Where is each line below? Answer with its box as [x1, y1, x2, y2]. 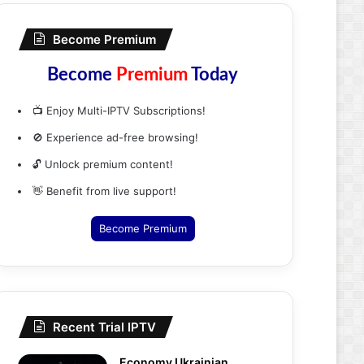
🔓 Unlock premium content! [32, 158, 173, 171]
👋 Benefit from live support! [32, 184, 176, 197]
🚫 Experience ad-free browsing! [32, 131, 198, 144]
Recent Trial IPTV [53, 319, 156, 335]
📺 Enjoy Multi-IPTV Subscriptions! [32, 104, 206, 117]
